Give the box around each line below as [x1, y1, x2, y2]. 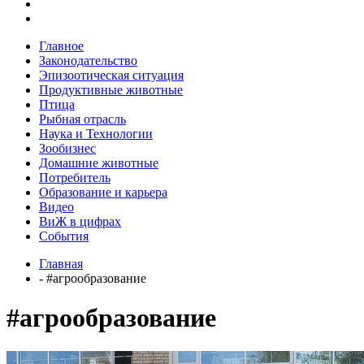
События [39, 228, 89, 243]
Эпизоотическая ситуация [39, 67, 184, 82]
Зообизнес [39, 141, 96, 155]
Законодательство [39, 53, 137, 67]
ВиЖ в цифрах [39, 214, 121, 228]
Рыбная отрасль [39, 111, 126, 126]
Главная [39, 256, 83, 271]
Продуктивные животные [39, 82, 183, 97]
